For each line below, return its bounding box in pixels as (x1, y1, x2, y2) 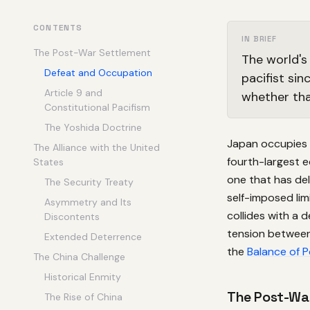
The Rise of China (44, 291, 122, 303)
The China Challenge (33, 250, 125, 263)
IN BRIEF (241, 34, 277, 44)
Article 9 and (44, 86, 102, 99)
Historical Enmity (44, 271, 121, 283)
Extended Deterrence (44, 230, 142, 243)
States (33, 156, 64, 168)
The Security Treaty (44, 176, 134, 188)
